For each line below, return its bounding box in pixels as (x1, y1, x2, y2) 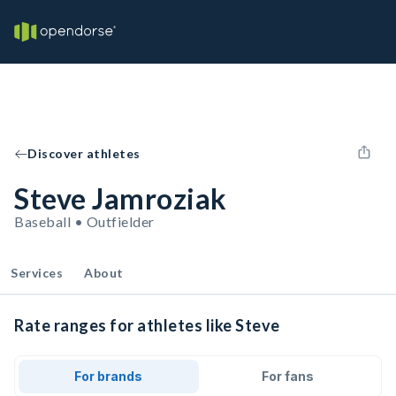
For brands (74, 369, 143, 384)
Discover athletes (27, 146, 141, 161)
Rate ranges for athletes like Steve (14, 316, 280, 335)
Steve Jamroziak (14, 181, 227, 216)
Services (11, 265, 63, 280)
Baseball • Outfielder (14, 213, 155, 230)
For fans (261, 369, 314, 384)
